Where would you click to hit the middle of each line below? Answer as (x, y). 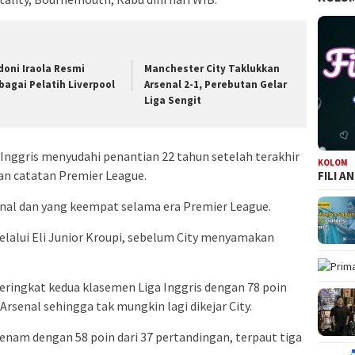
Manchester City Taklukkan (212, 68)
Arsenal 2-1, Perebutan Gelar (216, 84)
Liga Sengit (173, 100)
